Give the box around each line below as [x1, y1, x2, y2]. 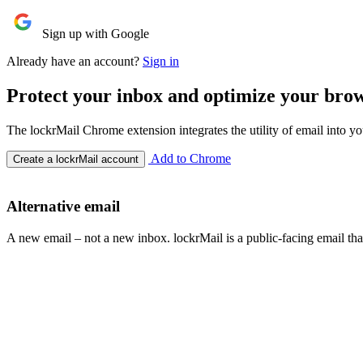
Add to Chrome [148, 152, 231, 166]
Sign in [143, 54, 179, 69]
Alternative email [6, 197, 120, 215]
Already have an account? [6, 54, 143, 69]
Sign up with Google [42, 27, 149, 41]
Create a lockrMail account [13, 153, 139, 166]
